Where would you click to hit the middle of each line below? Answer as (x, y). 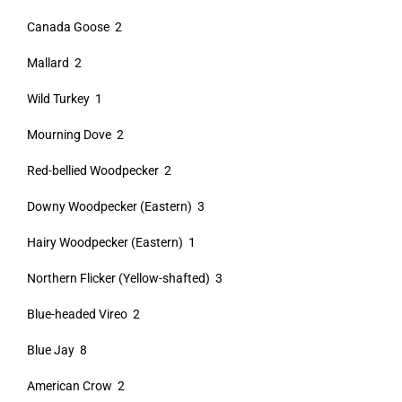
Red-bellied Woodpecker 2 (99, 170)
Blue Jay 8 (57, 350)
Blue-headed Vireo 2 (83, 314)
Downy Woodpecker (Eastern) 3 (115, 206)
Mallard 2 (54, 63)
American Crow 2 (75, 386)
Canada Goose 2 (74, 27)
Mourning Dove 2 (75, 135)
